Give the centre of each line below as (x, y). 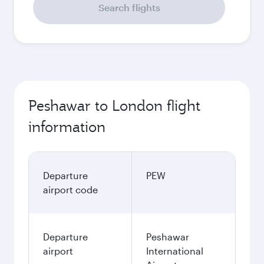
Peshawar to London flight (114, 105)
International (175, 251)
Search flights (129, 7)
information (67, 127)
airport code (70, 189)
